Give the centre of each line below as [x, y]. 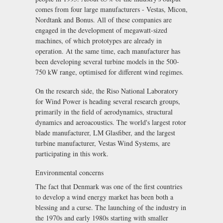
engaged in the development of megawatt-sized [101, 30]
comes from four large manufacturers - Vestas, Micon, [111, 9]
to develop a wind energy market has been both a [104, 197]
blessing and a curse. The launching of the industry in [111, 208]
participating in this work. [72, 154]
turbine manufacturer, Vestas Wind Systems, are [103, 143]
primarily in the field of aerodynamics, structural [104, 112]
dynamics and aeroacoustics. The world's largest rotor [111, 122]
